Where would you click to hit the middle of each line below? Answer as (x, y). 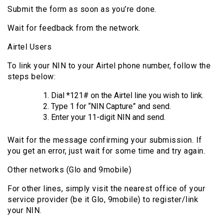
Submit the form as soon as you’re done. (82, 9)
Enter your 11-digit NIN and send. (108, 117)
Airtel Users (29, 47)
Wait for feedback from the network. (74, 28)
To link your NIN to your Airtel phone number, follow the (109, 66)
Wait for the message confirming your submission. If (105, 140)
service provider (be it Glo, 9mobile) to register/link (103, 200)
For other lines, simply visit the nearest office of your (106, 189)
